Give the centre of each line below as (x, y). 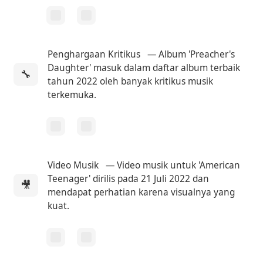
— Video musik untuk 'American (172, 165)
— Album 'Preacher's (190, 54)
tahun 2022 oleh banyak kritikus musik (131, 81)
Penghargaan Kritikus (94, 54)
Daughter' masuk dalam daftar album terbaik (144, 68)
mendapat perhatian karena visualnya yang (141, 192)
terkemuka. (72, 95)
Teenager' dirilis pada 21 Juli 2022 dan (129, 178)
